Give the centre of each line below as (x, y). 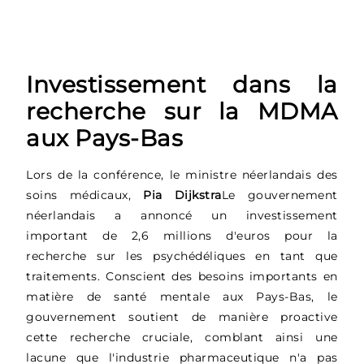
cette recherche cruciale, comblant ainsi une (182, 337)
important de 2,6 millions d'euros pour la (182, 235)
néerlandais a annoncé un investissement (182, 215)
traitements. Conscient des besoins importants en (182, 276)
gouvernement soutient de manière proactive (182, 316)
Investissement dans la (182, 84)
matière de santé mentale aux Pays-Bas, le (182, 296)
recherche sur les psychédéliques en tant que (182, 256)
